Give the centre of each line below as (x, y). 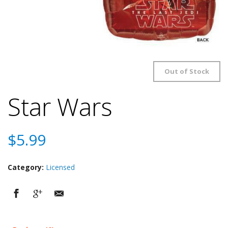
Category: (27, 167)
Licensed (60, 167)
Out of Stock (187, 72)
